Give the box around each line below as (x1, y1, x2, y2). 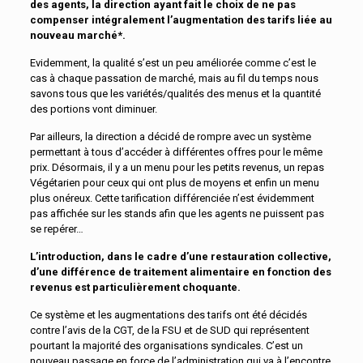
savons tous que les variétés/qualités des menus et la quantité (29, 88, 321, 100)
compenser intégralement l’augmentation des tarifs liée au (29, 14, 332, 26)
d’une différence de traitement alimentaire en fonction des (29, 266, 331, 278)
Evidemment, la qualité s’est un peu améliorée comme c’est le (29, 57, 316, 69)
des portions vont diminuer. (29, 103, 157, 115)
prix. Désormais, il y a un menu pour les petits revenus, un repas (29, 161, 324, 173)
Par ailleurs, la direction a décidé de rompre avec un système (29, 130, 311, 143)
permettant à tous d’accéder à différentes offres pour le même (29, 146, 322, 158)
